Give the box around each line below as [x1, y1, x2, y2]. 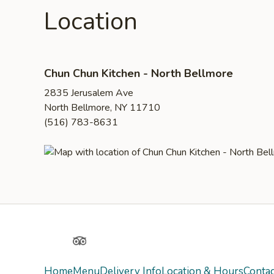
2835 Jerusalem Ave [44, 86, 133, 100]
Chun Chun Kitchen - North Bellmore [44, 66, 233, 81]
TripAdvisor [72, 234, 130, 249]
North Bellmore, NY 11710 [44, 101, 160, 114]
